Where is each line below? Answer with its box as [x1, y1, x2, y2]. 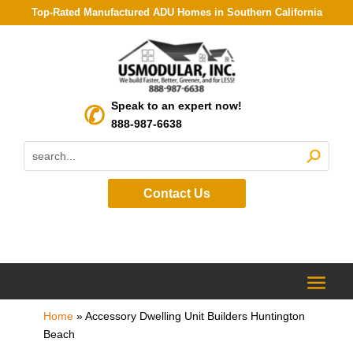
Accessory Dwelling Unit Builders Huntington [84, 309, 305, 322]
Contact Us [143, 186, 210, 200]
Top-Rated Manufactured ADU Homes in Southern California [31, 6, 322, 18]
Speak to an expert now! [111, 99, 242, 112]
